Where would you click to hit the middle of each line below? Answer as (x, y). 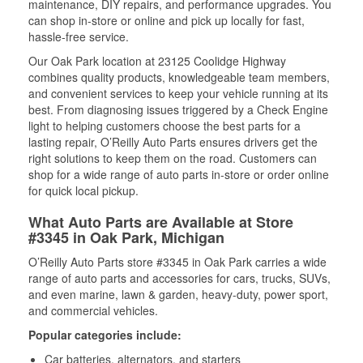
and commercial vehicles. (93, 310)
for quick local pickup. (83, 190)
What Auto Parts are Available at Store (161, 222)
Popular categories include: (105, 335)
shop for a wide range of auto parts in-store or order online (179, 174)
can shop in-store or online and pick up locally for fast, (167, 20)
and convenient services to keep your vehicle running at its (178, 93)
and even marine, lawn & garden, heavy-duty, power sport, (178, 294)
